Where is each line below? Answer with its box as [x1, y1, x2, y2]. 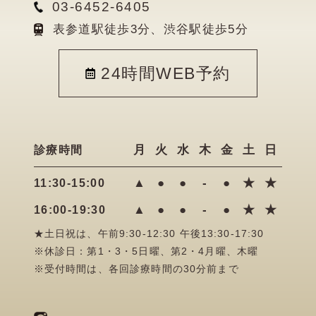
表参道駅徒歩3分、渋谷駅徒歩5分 [52, 22, 249, 36]
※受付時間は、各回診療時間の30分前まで [33, 263, 239, 274]
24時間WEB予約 [101, 64, 231, 83]
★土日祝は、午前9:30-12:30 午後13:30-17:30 [33, 228, 265, 239]
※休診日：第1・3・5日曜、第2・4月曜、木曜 [33, 245, 259, 257]
